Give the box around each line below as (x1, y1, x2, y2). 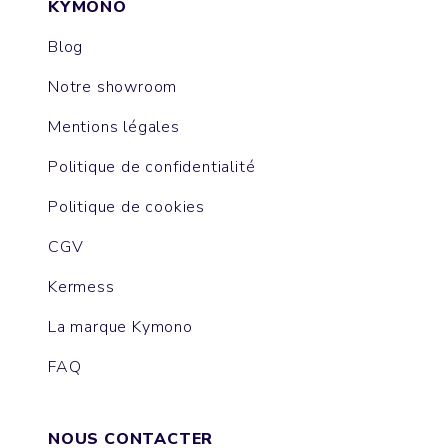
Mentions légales (48, 116, 180, 139)
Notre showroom (48, 76, 178, 99)
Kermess (48, 276, 115, 299)
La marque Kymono (48, 316, 193, 339)
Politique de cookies (48, 196, 205, 219)
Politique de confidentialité (48, 156, 256, 179)
